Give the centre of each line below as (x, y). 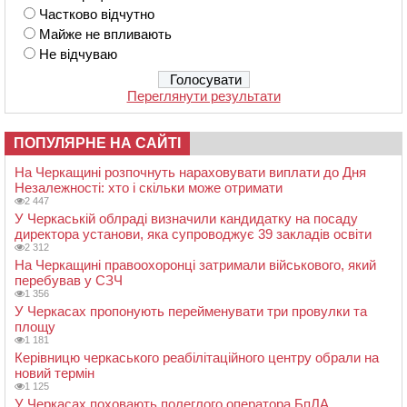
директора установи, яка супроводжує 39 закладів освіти (193, 234)
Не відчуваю (78, 55)
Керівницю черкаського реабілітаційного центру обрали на (197, 358)
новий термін (55, 373)
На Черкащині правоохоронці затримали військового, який (195, 265)
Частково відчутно (97, 15)
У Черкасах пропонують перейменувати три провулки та (191, 312)
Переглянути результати (203, 96)
